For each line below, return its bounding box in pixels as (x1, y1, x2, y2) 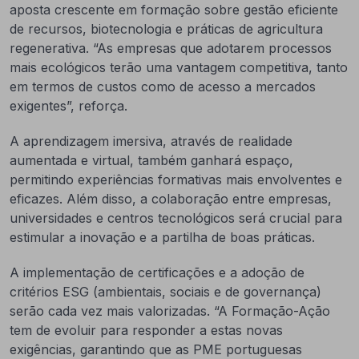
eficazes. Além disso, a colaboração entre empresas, (10, 191, 332, 207)
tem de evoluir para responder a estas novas (10, 322, 283, 338)
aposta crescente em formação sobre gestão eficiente (10, 2, 338, 18)
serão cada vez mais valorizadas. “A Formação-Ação (10, 303, 330, 319)
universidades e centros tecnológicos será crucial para (10, 210, 342, 226)
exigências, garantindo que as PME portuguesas (10, 341, 302, 357)
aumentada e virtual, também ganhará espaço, (10, 152, 293, 168)
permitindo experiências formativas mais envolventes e (10, 171, 342, 188)
